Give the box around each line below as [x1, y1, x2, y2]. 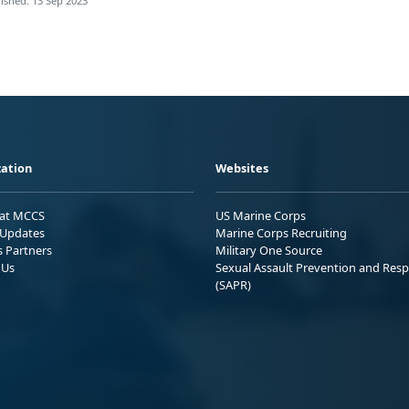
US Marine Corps [215, 207, 306, 225]
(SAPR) [215, 277, 251, 294]
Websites [215, 160, 268, 177]
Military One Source [215, 242, 322, 259]
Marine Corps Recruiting [215, 225, 347, 242]
